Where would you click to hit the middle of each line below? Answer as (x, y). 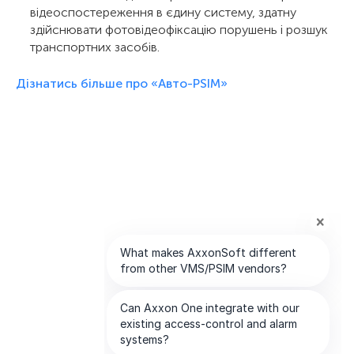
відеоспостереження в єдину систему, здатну (163, 13)
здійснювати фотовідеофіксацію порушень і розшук (179, 30)
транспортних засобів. (95, 47)
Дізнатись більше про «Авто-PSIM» (122, 84)
